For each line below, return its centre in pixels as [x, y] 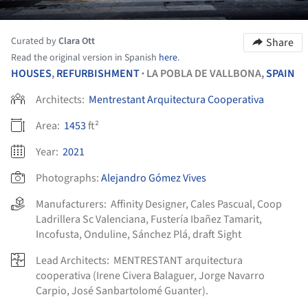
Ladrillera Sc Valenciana [91, 219]
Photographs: [67, 178]
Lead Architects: [74, 260]
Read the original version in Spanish [85, 57]
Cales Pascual [221, 204]
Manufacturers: [73, 204]
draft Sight [217, 234]
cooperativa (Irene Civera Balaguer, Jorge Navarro [150, 275]
